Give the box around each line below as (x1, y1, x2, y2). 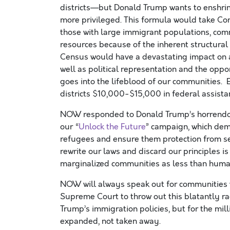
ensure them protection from (111, 133, 221, 145)
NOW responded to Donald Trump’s (60, 109, 197, 120)
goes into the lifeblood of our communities (60, 76, 221, 87)
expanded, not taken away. (60, 216, 161, 227)
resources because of (60, 39, 141, 50)
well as (60, 64, 88, 75)
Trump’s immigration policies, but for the (60, 203, 215, 215)
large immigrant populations (101, 27, 209, 38)
